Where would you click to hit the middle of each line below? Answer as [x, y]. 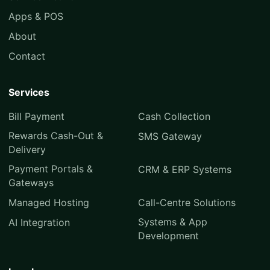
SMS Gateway [170, 136]
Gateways [31, 182]
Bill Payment [36, 116]
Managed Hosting [49, 202]
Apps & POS [36, 16]
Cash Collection [174, 116]
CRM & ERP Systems [184, 169]
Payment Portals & [51, 168]
